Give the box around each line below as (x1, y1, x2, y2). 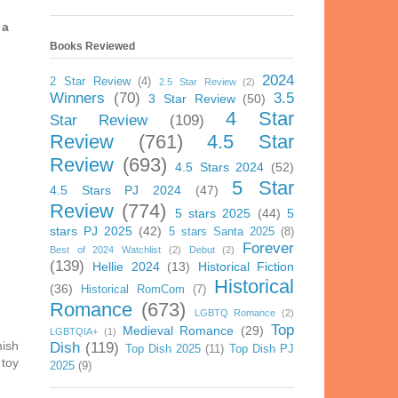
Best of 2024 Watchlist (50, 244, 162, 256)
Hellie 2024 (92, 259, 160, 275)
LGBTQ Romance (194, 307, 276, 319)
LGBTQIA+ (50, 326, 98, 338)
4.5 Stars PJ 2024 (50, 183, 181, 198)
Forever (243, 240, 295, 258)
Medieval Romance (122, 323, 235, 338)
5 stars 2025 (174, 206, 251, 221)
